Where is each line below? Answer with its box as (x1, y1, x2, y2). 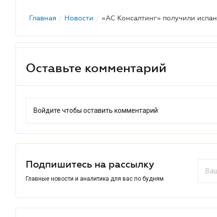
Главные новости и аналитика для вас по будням (26, 175, 164, 182)
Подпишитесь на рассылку (26, 159, 154, 170)
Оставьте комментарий (26, 61, 167, 75)
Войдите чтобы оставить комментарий (33, 107, 158, 114)
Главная (29, 14, 56, 22)
